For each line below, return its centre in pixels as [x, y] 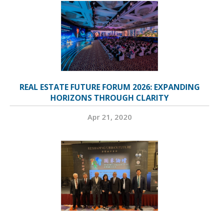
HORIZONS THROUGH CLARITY [109, 98]
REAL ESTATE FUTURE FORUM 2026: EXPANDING [109, 87]
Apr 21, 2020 [109, 117]
